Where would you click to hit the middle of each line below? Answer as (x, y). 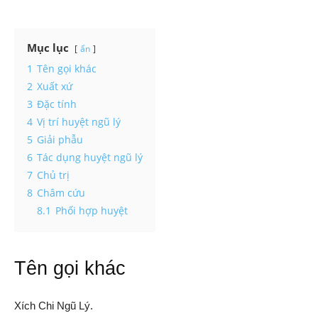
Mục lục (48, 48)
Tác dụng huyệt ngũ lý (90, 158)
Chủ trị (53, 175)
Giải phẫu (60, 140)
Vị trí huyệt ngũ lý (79, 122)
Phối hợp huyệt (92, 211)
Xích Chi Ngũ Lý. (54, 306)
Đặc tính (57, 104)
